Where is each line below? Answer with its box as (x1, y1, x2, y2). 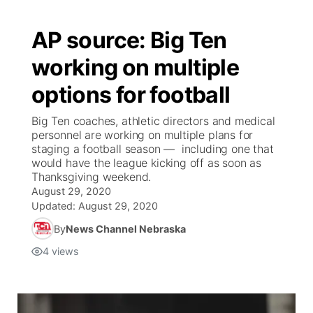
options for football (31, 81, 231, 108)
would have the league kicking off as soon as (31, 156, 262, 170)
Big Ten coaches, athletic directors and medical (31, 114, 275, 128)
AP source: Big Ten (31, 27, 227, 54)
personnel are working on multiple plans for (31, 128, 254, 142)
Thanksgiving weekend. (31, 170, 152, 184)
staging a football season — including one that (31, 142, 274, 156)
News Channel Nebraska (66, 222, 186, 235)
